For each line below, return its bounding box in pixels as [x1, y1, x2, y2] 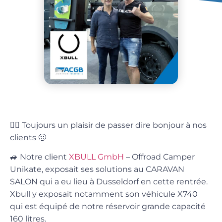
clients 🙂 [10, 132, 46, 142]
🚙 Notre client [10, 152, 69, 162]
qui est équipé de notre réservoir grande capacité [10, 201, 206, 211]
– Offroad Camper [124, 152, 195, 162]
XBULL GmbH [69, 152, 124, 162]
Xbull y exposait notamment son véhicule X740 [10, 189, 198, 199]
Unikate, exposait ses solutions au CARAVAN [10, 164, 184, 174]
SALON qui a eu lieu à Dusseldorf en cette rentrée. [10, 176, 208, 186]
